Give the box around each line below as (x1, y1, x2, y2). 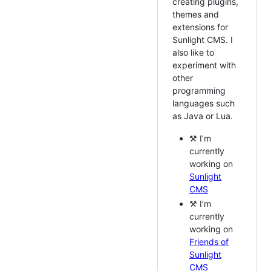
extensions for (172, 21, 228, 32)
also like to (172, 47, 214, 57)
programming (172, 85, 226, 96)
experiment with (172, 59, 236, 70)
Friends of (189, 237, 229, 247)
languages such (172, 97, 235, 108)
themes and (172, 8, 219, 19)
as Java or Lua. (172, 110, 233, 121)
